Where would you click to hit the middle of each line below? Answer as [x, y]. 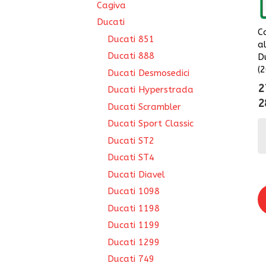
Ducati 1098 [134, 191]
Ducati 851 [131, 39]
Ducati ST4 [131, 157]
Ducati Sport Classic [151, 123]
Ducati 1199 [134, 225]
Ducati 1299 [134, 242]
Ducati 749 [131, 259]
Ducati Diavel [136, 174]
